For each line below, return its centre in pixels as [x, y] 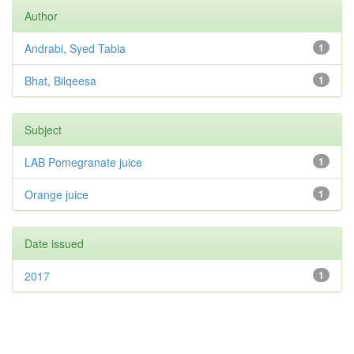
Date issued [54, 243]
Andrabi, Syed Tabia [75, 48]
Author [41, 16]
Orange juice [56, 194]
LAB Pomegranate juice [83, 162]
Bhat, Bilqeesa [60, 81]
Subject [43, 130]
